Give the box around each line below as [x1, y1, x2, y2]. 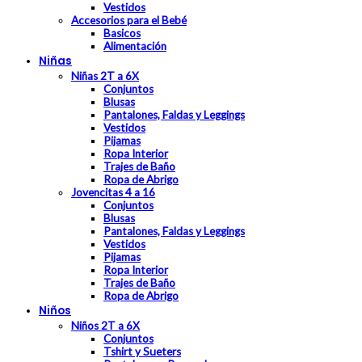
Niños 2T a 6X [71, 319, 140, 333]
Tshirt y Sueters [103, 345, 181, 359]
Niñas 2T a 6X [71, 69, 139, 83]
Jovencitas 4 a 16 [71, 186, 155, 200]
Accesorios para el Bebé [71, 14, 187, 27]
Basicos [103, 27, 141, 40]
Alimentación [103, 40, 166, 53]
